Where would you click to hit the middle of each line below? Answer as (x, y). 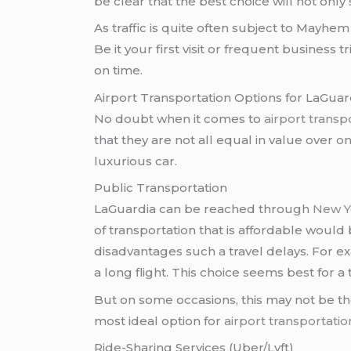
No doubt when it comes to (179, 118)
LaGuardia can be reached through (202, 209)
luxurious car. (136, 161)
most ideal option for (159, 320)
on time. (119, 71)
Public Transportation (161, 188)
